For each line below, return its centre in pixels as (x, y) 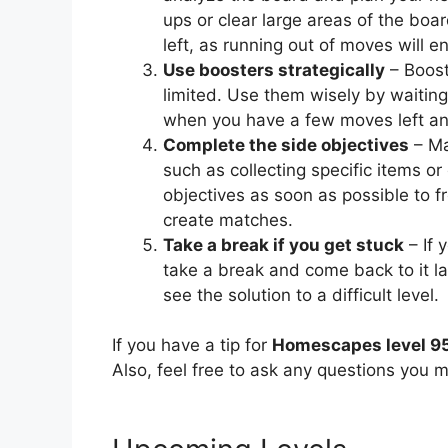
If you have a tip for (192, 345)
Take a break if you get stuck (283, 244)
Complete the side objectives (286, 144)
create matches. (228, 219)
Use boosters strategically (274, 69)
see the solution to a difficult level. (301, 294)
